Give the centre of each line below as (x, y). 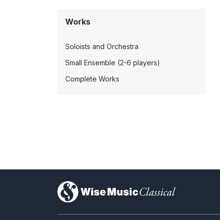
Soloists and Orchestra (102, 46)
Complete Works (92, 79)
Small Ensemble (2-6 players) (113, 63)
